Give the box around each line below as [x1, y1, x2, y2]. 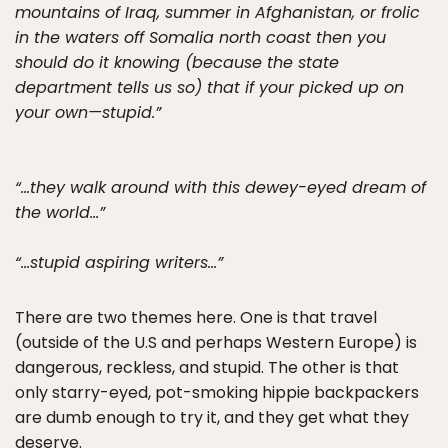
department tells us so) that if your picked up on [15, 76, 404, 99]
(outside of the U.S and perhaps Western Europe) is [15, 331, 417, 354]
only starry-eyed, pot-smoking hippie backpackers [15, 381, 419, 404]
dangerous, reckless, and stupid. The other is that [15, 356, 399, 379]
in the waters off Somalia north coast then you [15, 26, 386, 49]
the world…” [15, 201, 105, 224]
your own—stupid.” [15, 101, 161, 124]
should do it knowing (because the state [15, 51, 339, 74]
